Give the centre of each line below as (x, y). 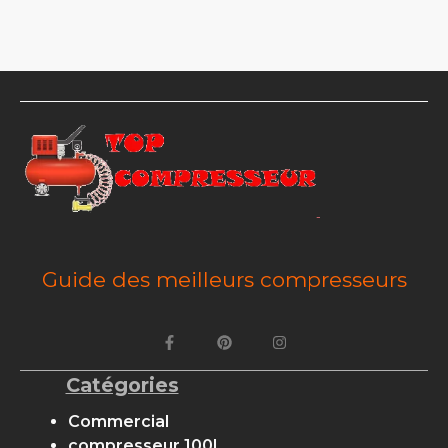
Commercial (118, 421)
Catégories (122, 384)
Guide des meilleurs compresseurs (224, 279)
